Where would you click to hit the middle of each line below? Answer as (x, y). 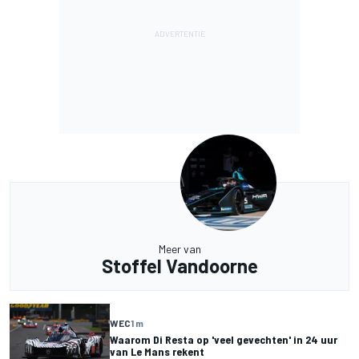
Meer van (179, 249)
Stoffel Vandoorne (179, 266)
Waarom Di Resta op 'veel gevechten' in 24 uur (224, 339)
